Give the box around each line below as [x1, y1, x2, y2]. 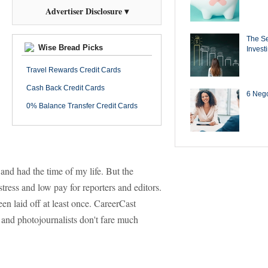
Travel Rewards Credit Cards [26, 66, 121, 74]
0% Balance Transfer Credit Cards [26, 102, 138, 110]
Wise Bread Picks [36, 43, 103, 52]
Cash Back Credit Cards [26, 84, 105, 92]
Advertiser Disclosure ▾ [45, 5, 129, 17]
